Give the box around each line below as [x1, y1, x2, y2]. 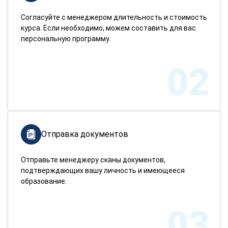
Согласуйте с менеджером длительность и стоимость [21, 13, 207, 21]
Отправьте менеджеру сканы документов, [21, 156, 165, 164]
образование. [21, 177, 67, 185]
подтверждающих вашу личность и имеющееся [21, 166, 185, 175]
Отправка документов [41, 129, 128, 139]
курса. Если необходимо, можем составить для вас [21, 24, 196, 32]
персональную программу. [21, 35, 110, 43]
